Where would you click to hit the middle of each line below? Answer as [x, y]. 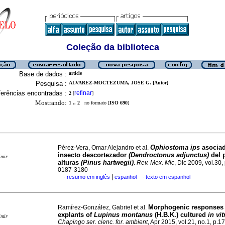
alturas [69, 162]
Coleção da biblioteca [113, 47]
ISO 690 [119, 103]
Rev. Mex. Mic [155, 163]
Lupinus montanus [123, 215]
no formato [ [95, 103]
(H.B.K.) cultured [180, 215]
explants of [76, 215]
